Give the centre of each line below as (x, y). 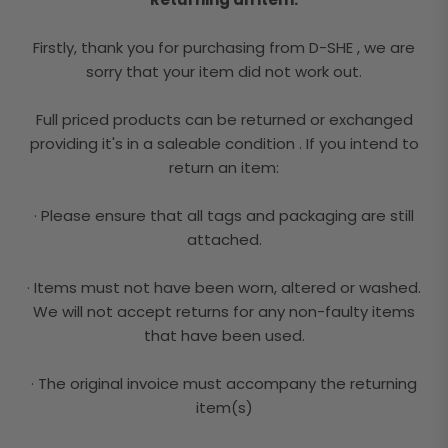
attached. (224, 239)
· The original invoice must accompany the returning (224, 383)
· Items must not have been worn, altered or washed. (224, 287)
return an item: (224, 167)
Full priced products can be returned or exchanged (224, 119)
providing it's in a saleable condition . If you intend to (224, 143)
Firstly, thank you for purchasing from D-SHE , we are (224, 47)
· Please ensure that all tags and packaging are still (224, 215)
